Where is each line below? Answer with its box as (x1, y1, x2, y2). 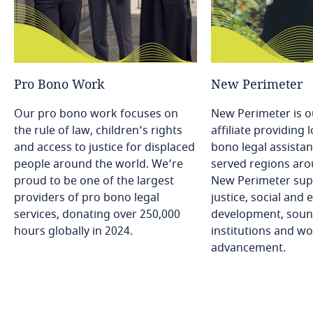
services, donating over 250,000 (14, 206, 180, 224)
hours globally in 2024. (14, 223, 133, 240)
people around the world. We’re (14, 156, 183, 173)
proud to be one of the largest (14, 173, 174, 190)
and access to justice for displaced (14, 139, 195, 156)
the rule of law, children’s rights (14, 122, 182, 140)
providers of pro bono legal (14, 189, 159, 207)
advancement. (211, 240, 286, 257)
